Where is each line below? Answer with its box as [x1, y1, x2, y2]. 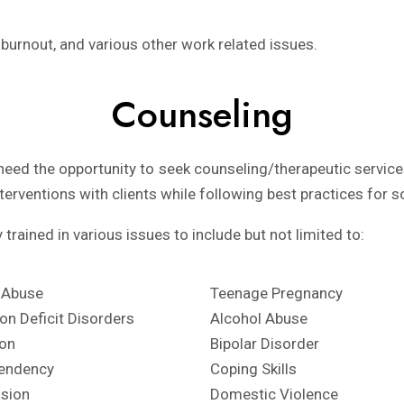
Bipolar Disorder [209, 335, 319, 353]
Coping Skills [209, 360, 297, 378]
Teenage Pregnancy [209, 284, 343, 302]
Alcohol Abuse [209, 309, 308, 327]
